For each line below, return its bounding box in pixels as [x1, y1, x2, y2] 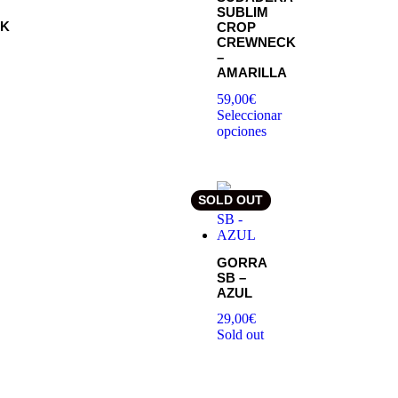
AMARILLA [217, 65, 287, 81]
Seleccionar [217, 107, 282, 123]
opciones [217, 123, 267, 139]
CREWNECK [217, 35, 296, 51]
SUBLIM [217, 4, 268, 20]
